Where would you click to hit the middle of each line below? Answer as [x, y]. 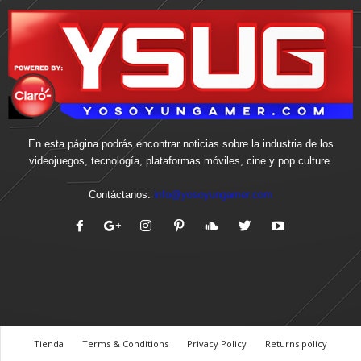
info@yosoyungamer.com [213, 195]
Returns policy [296, 344]
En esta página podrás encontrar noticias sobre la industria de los [180, 144]
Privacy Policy [217, 344]
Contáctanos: [121, 195]
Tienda [49, 344]
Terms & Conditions [125, 344]
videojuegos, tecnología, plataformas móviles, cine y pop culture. [180, 161]
